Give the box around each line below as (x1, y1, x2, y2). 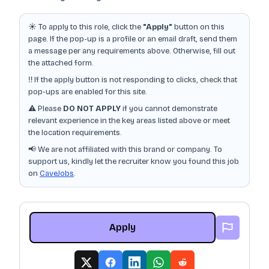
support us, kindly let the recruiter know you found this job (28, 157, 239, 166)
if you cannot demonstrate (121, 104, 217, 113)
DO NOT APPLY (63, 104, 121, 113)
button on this (172, 22, 225, 32)
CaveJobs (40, 169, 74, 178)
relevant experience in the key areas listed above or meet (28, 116, 230, 125)
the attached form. (28, 58, 94, 68)
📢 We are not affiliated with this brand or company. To (28, 145, 222, 154)
